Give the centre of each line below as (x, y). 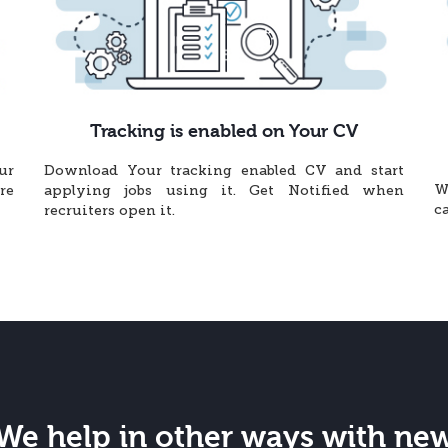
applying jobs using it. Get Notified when (224, 191)
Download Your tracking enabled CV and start (224, 171)
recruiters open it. (109, 211)
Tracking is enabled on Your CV (224, 132)
